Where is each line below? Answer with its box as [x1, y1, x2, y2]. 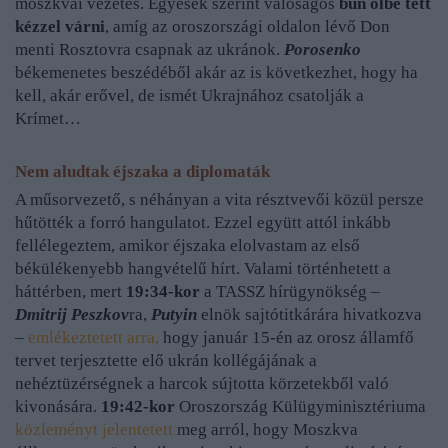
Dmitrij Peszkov [15, 305, 129, 325]
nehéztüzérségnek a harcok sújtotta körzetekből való [15, 374, 389, 394]
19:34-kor [126, 282, 200, 302]
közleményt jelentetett [15, 420, 173, 440]
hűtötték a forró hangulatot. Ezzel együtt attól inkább [15, 213, 391, 233]
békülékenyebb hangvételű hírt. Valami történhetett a [15, 259, 391, 279]
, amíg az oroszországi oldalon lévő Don [105, 17, 390, 37]
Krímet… [15, 109, 81, 129]
